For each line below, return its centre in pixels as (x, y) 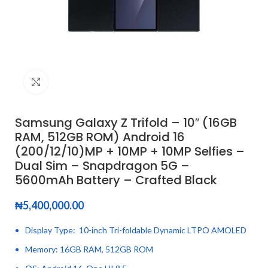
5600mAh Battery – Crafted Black (116, 180)
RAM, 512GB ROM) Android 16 (100, 137)
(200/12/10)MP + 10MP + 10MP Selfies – (130, 151)
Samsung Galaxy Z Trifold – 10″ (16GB (126, 123)
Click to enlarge (78, 82)
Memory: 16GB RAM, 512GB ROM (89, 249)
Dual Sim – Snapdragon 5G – (102, 166)
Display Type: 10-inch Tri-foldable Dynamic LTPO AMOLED (136, 230)
